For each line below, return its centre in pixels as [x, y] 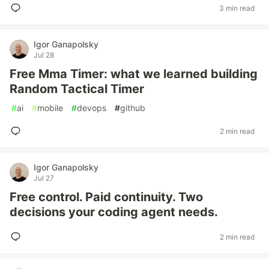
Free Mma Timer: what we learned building [134, 74]
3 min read [237, 8]
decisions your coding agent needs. [114, 212]
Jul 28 [44, 55]
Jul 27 [44, 178]
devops [92, 108]
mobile [50, 108]
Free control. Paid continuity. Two [106, 197]
